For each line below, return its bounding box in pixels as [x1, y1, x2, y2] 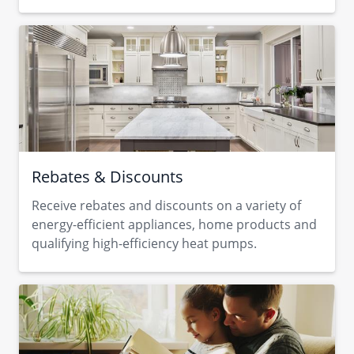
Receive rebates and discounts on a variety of [32, 197, 301, 214]
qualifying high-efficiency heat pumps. [32, 235, 257, 252]
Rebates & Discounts [32, 166, 183, 187]
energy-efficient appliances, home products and [32, 216, 317, 233]
